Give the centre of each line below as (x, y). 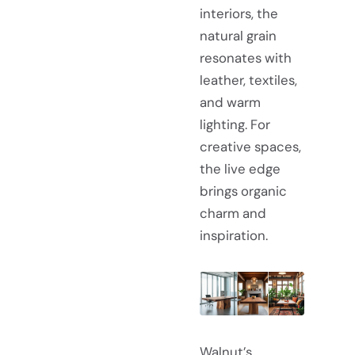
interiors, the (239, 13)
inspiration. (234, 235)
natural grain (238, 35)
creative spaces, (250, 146)
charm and (233, 213)
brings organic (243, 191)
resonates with (246, 57)
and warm (230, 102)
